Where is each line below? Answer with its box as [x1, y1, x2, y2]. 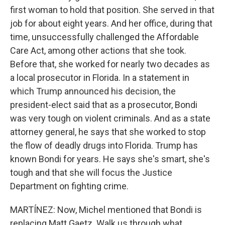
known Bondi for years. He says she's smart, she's [10, 154, 210, 164]
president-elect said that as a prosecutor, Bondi [10, 99, 197, 110]
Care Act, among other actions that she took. [10, 45, 186, 56]
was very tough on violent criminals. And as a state [10, 113, 210, 124]
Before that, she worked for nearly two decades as [10, 59, 210, 69]
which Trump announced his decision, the [10, 86, 176, 96]
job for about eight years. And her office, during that [10, 18, 212, 29]
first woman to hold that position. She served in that [10, 5, 214, 15]
